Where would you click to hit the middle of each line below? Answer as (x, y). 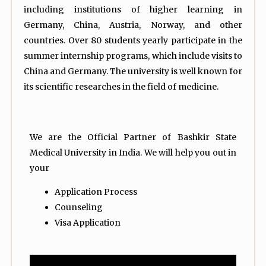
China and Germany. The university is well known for (133, 71)
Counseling (79, 207)
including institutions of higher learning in (133, 9)
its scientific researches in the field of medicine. (121, 86)
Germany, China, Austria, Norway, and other (133, 25)
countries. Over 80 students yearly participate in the (133, 40)
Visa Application (88, 222)
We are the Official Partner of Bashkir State (133, 137)
